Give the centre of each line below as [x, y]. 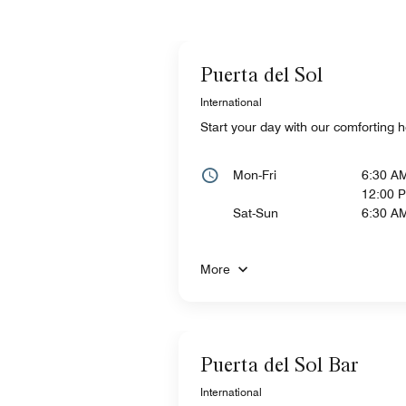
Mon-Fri [255, 174]
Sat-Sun [256, 213]
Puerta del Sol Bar [280, 364]
